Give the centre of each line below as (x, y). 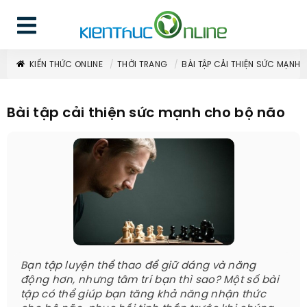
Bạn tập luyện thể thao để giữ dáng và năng (138, 266)
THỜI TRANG (143, 65)
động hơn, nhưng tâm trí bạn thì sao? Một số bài (150, 280)
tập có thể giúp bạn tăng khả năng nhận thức (143, 295)
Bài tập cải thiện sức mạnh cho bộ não (146, 113)
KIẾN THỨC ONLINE (66, 65)
